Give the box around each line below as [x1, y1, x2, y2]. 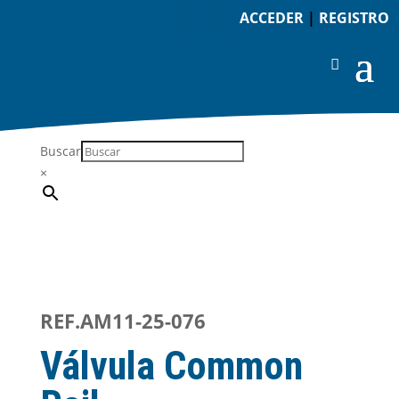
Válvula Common [39, 343, 303, 389]
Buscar [39, 142, 81, 159]
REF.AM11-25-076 [39, 307, 206, 334]
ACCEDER [239, 8, 304, 28]
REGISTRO [318, 8, 389, 28]
